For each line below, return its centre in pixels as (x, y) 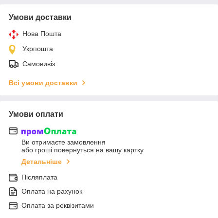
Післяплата (39, 177)
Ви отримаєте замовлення (64, 142)
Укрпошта (38, 48)
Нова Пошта (42, 33)
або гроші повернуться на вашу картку (82, 150)
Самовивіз (39, 64)
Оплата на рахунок (52, 191)
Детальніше (42, 162)
